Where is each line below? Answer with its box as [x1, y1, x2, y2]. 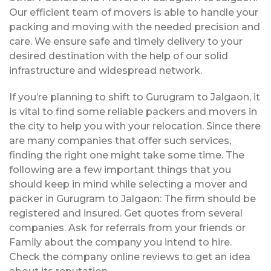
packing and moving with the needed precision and [9, 21, 260, 33]
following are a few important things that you [9, 163, 231, 175]
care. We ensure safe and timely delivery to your [9, 35, 243, 47]
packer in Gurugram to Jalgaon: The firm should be [9, 192, 256, 204]
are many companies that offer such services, [9, 134, 231, 146]
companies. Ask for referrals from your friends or [9, 221, 246, 233]
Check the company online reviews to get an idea [9, 250, 250, 263]
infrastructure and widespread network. [9, 64, 202, 76]
